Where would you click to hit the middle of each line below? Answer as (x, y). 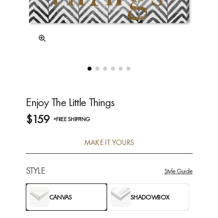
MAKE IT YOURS (109, 142)
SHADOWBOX (150, 197)
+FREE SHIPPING (72, 119)
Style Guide (178, 171)
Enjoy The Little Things (70, 102)
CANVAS (60, 197)
